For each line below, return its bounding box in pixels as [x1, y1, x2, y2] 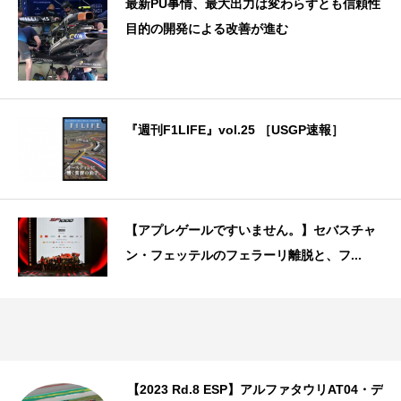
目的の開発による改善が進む [125, 21, 288, 37]
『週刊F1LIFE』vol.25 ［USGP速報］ [125, 123, 344, 138]
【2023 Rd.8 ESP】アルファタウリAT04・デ [127, 381, 383, 397]
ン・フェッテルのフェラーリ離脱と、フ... [125, 247, 362, 262]
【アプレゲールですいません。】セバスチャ [125, 222, 376, 237]
